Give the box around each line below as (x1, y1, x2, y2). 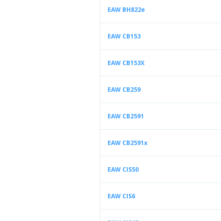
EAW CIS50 (108, 165, 139, 174)
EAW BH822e (108, 5, 145, 14)
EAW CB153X (108, 59, 145, 67)
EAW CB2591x (108, 139, 147, 147)
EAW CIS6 (108, 192, 135, 200)
